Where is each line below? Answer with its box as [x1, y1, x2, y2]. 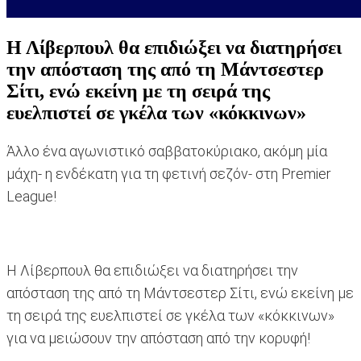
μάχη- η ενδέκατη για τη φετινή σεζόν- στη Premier [6, 165, 331, 183]
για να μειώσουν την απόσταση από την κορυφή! [6, 330, 310, 347]
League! [6, 188, 56, 205]
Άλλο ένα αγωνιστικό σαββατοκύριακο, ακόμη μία [6, 143, 327, 160]
